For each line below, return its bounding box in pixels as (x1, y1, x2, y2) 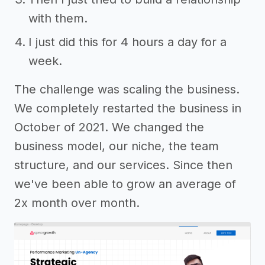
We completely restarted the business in (14, 101, 241, 116)
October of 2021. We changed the (14, 120, 204, 135)
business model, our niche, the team (14, 139, 219, 154)
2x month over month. (14, 196, 140, 211)
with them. (28, 11, 88, 26)
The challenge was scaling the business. (14, 82, 240, 97)
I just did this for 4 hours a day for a (28, 35, 227, 50)
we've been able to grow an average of (14, 177, 236, 192)
